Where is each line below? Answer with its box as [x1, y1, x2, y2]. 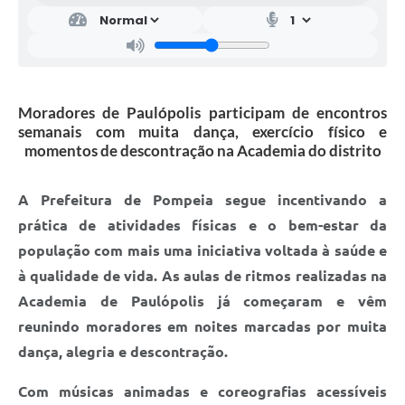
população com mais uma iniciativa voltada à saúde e [18, 241, 387, 259]
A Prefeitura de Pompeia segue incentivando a [18, 191, 387, 208]
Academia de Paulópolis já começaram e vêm [18, 292, 387, 309]
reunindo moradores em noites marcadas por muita [18, 317, 387, 334]
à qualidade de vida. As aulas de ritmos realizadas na [18, 267, 387, 284]
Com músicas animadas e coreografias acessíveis [18, 382, 387, 400]
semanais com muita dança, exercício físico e [18, 121, 387, 141]
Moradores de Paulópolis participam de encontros [18, 102, 387, 122]
